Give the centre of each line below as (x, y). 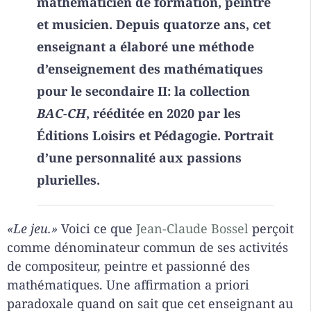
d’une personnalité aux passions (139, 158)
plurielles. (68, 180)
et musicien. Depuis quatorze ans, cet (153, 25)
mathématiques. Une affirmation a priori (128, 285)
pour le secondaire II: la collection (143, 91)
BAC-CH (61, 114)
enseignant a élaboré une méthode (145, 47)
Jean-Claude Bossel (192, 229)
